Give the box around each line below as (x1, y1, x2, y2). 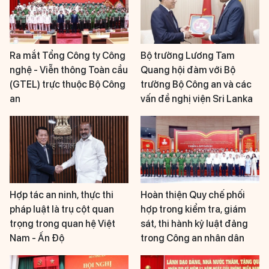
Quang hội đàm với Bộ (141, 64, 235, 76)
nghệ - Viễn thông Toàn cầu (10, 64, 128, 76)
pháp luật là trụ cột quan (10, 203, 114, 215)
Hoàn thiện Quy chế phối (141, 189, 245, 201)
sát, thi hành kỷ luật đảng (141, 217, 248, 229)
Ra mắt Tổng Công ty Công (10, 50, 125, 62)
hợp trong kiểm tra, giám (141, 203, 246, 215)
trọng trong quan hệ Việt (10, 217, 115, 229)
